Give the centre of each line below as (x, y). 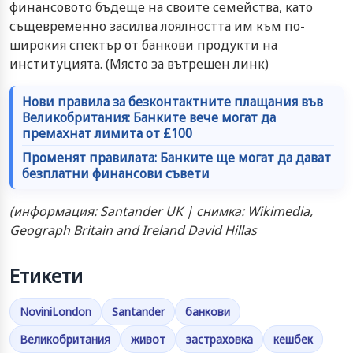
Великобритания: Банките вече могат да (149, 117)
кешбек (293, 339)
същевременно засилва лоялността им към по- (157, 26)
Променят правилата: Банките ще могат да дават (176, 157)
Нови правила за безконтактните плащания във (173, 101)
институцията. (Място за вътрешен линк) (139, 63)
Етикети (46, 275)
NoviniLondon (56, 311)
